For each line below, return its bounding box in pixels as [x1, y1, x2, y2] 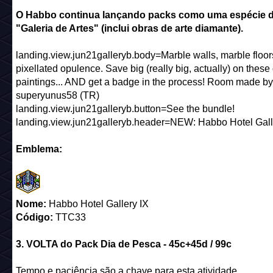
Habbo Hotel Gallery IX [46, 199, 149, 210]
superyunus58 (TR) [15, 90, 99, 101]
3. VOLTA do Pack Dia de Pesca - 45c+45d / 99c [15, 239, 232, 250]
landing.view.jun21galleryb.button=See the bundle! [15, 104, 235, 115]
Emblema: [15, 144, 62, 155]
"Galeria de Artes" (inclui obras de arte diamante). [15, 23, 243, 34]
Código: [15, 212, 53, 223]
